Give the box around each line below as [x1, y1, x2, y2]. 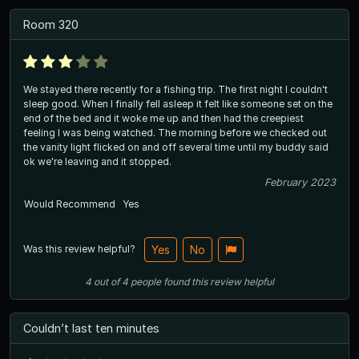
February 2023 [264, 176, 336, 189]
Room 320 [23, 17, 79, 31]
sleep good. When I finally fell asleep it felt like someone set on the [23, 98, 333, 111]
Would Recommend [24, 198, 115, 211]
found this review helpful [163, 276, 274, 288]
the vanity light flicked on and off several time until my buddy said [23, 141, 329, 154]
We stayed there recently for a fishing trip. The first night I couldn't [23, 83, 328, 96]
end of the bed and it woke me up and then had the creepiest [23, 112, 304, 125]
